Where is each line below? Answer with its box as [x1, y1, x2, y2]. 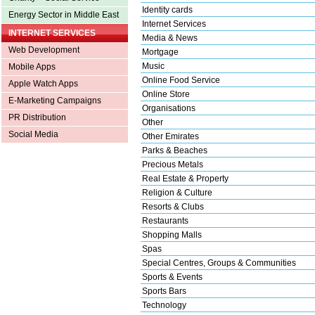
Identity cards [142, 4, 193, 15]
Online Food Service [142, 75, 220, 85]
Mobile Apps [8, 62, 56, 72]
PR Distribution [8, 112, 66, 122]
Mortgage [142, 46, 179, 57]
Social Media [8, 129, 58, 139]
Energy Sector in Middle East [8, 10, 119, 20]
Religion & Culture [142, 187, 212, 198]
